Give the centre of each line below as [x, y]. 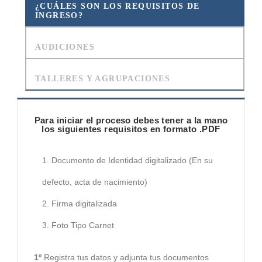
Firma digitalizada [84, 204]
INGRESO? [59, 16]
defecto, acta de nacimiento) [95, 182]
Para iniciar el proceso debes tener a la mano [131, 120]
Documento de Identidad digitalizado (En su [132, 161]
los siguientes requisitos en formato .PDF [131, 129]
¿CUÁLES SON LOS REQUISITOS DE [118, 6]
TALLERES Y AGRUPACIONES [103, 79]
